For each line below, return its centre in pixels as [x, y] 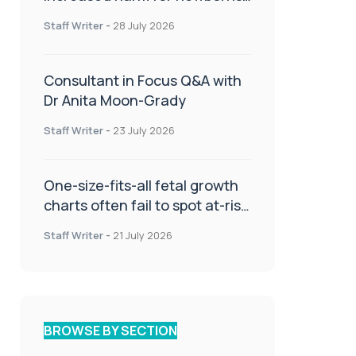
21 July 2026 [143, 235]
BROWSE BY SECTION [110, 330]
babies [66, 224]
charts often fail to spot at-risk [146, 205]
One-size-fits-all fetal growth [141, 185]
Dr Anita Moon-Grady [115, 100]
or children [80, 15]
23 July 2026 [144, 130]
